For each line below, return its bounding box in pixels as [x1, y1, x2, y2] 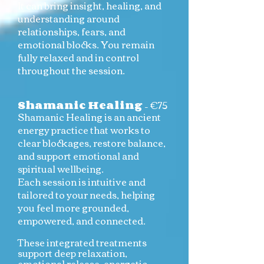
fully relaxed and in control [18, 48, 139, 66]
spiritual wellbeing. [18, 160, 104, 177]
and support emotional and [18, 147, 139, 164]
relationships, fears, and [18, 22, 126, 40]
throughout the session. [18, 61, 125, 79]
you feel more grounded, [18, 199, 129, 216]
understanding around [18, 9, 120, 27]
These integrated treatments [18, 233, 147, 251]
